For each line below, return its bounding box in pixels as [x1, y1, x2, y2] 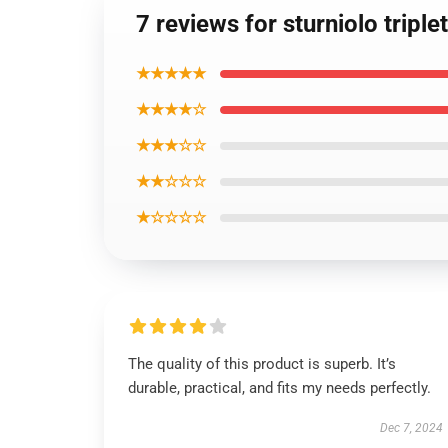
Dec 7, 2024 [379, 421, 443, 435]
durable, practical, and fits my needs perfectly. [128, 379, 431, 397]
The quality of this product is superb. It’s [128, 355, 396, 373]
